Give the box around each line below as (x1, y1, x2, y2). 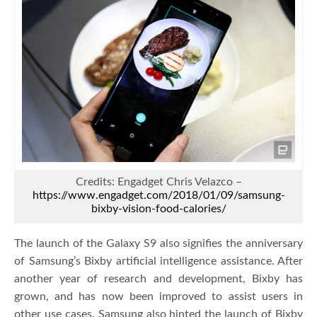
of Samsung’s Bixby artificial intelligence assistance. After (14, 255, 303, 267)
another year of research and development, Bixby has (14, 272, 303, 284)
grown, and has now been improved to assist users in (14, 290, 303, 302)
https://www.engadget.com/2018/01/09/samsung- (32, 189, 285, 201)
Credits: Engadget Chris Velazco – (75, 175, 242, 188)
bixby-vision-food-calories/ (91, 202, 226, 214)
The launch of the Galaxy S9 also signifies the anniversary (14, 237, 303, 249)
